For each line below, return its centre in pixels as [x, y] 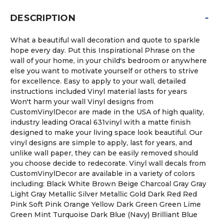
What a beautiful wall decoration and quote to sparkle [105, 40]
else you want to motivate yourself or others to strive [104, 71]
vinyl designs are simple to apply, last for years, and [101, 142]
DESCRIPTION [43, 18]
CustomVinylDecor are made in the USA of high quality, [107, 112]
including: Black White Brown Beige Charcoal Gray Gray [108, 184]
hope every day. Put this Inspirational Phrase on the [103, 50]
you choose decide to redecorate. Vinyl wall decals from [108, 163]
